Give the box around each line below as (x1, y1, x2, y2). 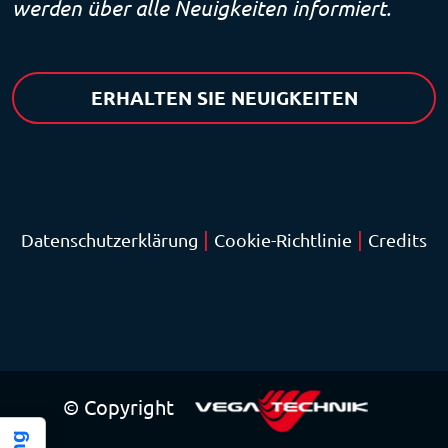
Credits (368, 230, 427, 250)
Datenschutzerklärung (21, 230, 198, 250)
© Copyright (63, 395, 179, 419)
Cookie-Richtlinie (214, 230, 352, 250)
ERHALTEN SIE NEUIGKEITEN (90, 86, 358, 109)
